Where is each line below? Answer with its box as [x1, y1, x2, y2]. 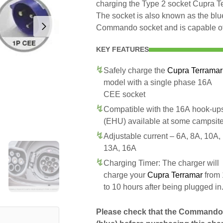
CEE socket [104, 90, 145, 99]
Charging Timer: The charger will [104, 159, 219, 167]
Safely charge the [104, 66, 167, 75]
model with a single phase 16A [104, 78, 212, 87]
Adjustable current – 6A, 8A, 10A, [104, 132, 221, 140]
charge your [104, 171, 147, 179]
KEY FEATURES [96, 45, 149, 53]
